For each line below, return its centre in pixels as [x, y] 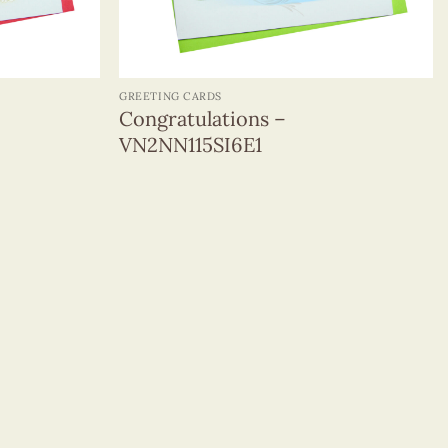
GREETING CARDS [170, 95]
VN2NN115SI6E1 [191, 144]
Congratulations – [203, 118]
